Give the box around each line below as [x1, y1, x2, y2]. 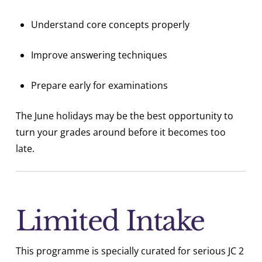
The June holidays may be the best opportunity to [15, 109, 233, 123]
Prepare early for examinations [31, 79, 168, 92]
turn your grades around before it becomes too [15, 126, 226, 139]
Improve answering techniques [31, 49, 168, 62]
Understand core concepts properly [31, 18, 190, 32]
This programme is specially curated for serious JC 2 [15, 244, 244, 257]
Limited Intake [15, 205, 205, 238]
